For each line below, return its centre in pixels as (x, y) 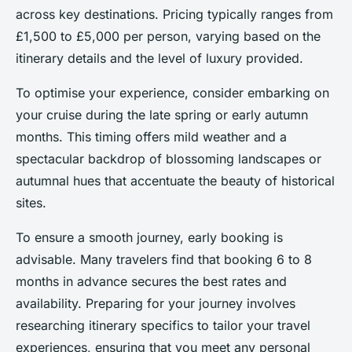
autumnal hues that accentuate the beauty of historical (175, 181)
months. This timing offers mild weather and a (151, 137)
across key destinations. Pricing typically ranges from (174, 15)
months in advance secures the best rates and (151, 282)
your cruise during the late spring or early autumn (162, 115)
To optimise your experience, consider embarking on (172, 93)
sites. (31, 203)
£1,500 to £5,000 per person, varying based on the (168, 37)
